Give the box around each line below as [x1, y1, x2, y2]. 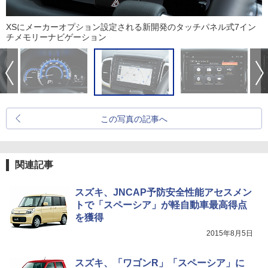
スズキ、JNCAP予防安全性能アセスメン [75, 187, 252, 198]
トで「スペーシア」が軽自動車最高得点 [75, 200, 247, 211]
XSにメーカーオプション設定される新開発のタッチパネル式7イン [6, 22, 256, 32]
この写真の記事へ [100, 114, 167, 124]
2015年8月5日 [206, 229, 253, 238]
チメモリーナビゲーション [6, 32, 106, 42]
